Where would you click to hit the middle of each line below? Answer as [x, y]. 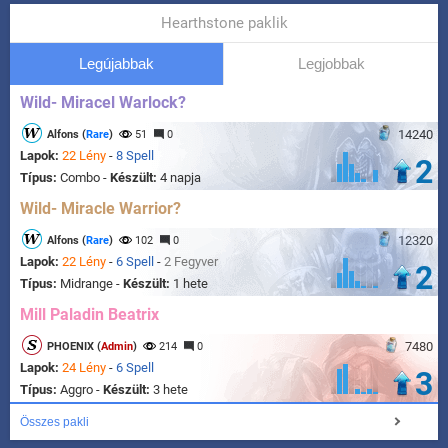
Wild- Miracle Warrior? [100, 209]
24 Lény [84, 368]
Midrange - [91, 284]
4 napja [180, 178]
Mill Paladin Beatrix [89, 315]
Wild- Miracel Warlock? [103, 103]
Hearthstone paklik [224, 23]
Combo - [85, 178]
